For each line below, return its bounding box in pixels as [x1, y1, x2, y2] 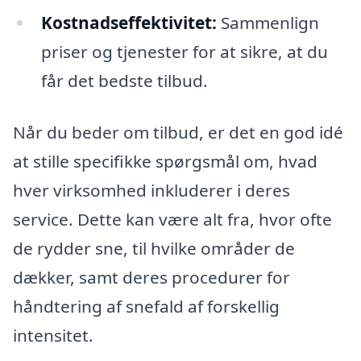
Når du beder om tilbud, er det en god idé [13, 120, 343, 143]
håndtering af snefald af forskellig [13, 294, 280, 317]
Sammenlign [216, 11, 319, 35]
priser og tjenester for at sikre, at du [40, 40, 328, 64]
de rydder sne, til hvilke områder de [13, 236, 295, 259]
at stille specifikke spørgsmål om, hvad [13, 149, 317, 172]
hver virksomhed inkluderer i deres [13, 178, 290, 201]
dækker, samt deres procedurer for [13, 265, 290, 288]
